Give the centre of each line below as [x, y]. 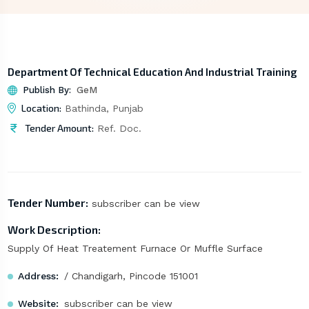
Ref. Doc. [117, 129]
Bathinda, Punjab [102, 109]
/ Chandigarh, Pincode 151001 [131, 276]
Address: [38, 276]
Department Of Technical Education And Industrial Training [152, 72]
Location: [41, 108]
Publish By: [47, 90]
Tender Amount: [59, 128]
